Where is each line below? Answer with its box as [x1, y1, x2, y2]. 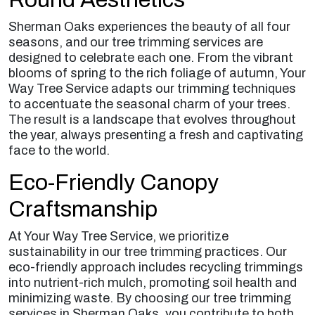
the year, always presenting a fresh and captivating [8, 127, 303, 142]
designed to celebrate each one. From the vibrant [8, 50, 293, 65]
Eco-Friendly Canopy [8, 169, 219, 195]
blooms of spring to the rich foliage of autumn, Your [8, 65, 306, 80]
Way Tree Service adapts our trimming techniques [8, 81, 296, 96]
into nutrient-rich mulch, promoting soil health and [8, 275, 297, 290]
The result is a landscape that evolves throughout [8, 112, 296, 127]
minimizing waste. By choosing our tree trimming [8, 290, 291, 305]
